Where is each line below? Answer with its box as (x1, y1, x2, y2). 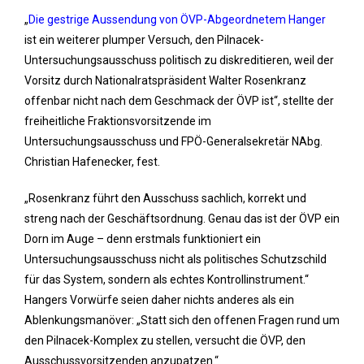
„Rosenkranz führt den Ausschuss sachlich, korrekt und (24, 192, 306, 205)
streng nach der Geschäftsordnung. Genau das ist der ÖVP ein (24, 212, 340, 225)
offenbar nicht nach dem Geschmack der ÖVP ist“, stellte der (24, 94, 334, 107)
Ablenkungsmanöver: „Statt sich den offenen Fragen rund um (24, 314, 340, 327)
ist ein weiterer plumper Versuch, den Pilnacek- (24, 33, 264, 46)
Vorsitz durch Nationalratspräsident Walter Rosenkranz (24, 74, 306, 87)
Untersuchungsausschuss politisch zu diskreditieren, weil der (24, 54, 334, 67)
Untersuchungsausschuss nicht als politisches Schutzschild (24, 253, 327, 266)
